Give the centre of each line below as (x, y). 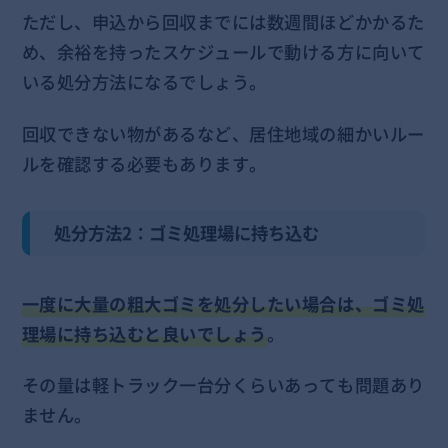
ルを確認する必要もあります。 (144, 164)
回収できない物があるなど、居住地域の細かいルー (223, 134)
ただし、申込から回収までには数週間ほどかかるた (223, 22)
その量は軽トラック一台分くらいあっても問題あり (223, 385)
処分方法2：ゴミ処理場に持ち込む (195, 233)
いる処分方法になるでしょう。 (144, 82)
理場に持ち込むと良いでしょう (144, 333)
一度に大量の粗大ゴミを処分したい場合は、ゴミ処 (223, 303)
